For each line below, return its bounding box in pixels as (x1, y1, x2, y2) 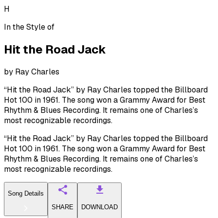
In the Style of (4, 22, 54, 32)
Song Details (8, 190, 44, 198)
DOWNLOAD (81, 203, 118, 211)
